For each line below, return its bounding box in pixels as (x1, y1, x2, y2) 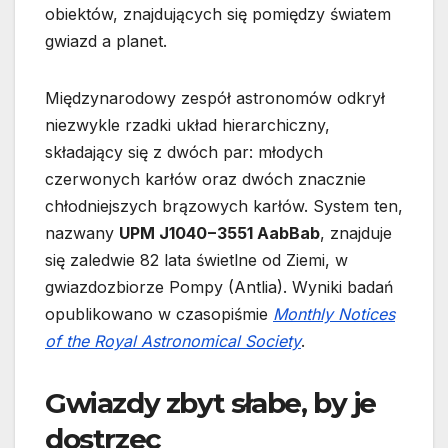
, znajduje (320, 222, 392, 243)
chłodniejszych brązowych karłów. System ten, (45, 195, 403, 216)
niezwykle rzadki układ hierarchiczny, (45, 114, 330, 135)
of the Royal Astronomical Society (45, 330, 301, 351)
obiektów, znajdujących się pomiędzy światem (45, 3, 391, 24)
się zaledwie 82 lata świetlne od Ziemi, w (45, 249, 348, 270)
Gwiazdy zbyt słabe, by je (45, 385, 376, 420)
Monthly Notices (273, 303, 395, 324)
